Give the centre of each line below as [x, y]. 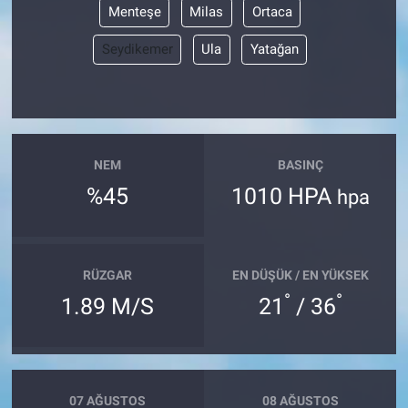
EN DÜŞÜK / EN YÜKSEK [300, 275]
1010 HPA [284, 197]
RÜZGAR [108, 275]
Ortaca [272, 12]
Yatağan [274, 50]
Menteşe [134, 12]
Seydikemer [137, 50]
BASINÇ [300, 164]
